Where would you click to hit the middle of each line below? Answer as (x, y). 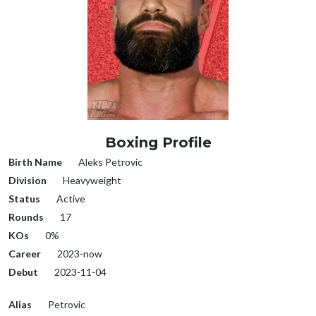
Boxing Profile (158, 143)
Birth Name (35, 162)
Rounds (26, 217)
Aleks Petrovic (109, 162)
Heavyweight (91, 181)
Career (25, 254)
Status (24, 199)
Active (70, 199)
